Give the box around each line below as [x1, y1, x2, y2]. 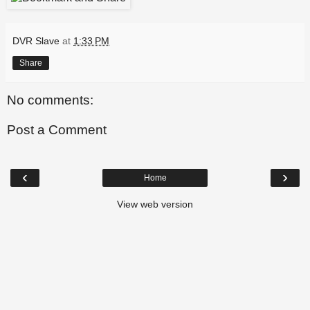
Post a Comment [7, 122, 107, 138]
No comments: [7, 92, 93, 107]
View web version [117, 198, 193, 210]
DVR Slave [12, 35, 60, 46]
